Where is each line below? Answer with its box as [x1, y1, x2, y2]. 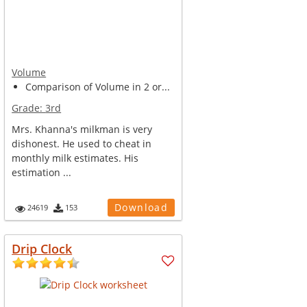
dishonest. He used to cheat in [12, 137, 152, 150]
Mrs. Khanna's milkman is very [12, 123, 153, 136]
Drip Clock [12, 241, 73, 257]
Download [114, 201, 169, 214]
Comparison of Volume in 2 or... [25, 80, 171, 93]
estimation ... [12, 166, 72, 179]
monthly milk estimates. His [12, 151, 139, 164]
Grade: [12, 101, 46, 114]
